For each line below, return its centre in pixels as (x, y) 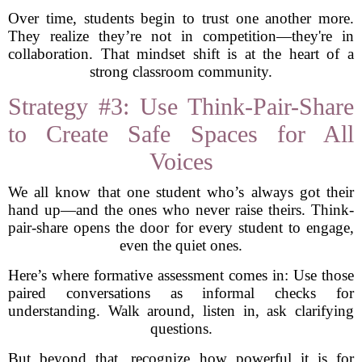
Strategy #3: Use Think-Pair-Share (181, 106)
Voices (181, 161)
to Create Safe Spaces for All (181, 134)
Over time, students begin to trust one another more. (181, 18)
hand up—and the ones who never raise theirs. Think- (181, 210)
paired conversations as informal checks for (181, 293)
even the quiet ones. (181, 245)
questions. (181, 328)
